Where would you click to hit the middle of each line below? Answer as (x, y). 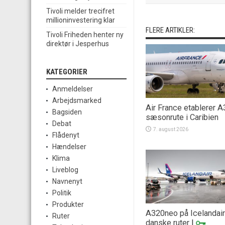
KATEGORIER (67, 72)
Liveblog (65, 170)
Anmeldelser (73, 89)
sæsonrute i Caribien (182, 117)
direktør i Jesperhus (78, 44)
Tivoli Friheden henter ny (85, 35)
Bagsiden (67, 112)
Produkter (68, 205)
